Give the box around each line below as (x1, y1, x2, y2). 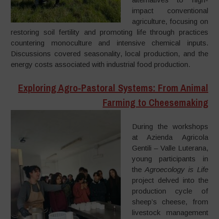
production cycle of (131, 186, 208, 195)
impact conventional (131, 6, 208, 15)
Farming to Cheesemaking (102, 96, 208, 109)
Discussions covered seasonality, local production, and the (11, 49, 208, 58)
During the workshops (131, 122, 208, 131)
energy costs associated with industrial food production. (11, 60, 191, 68)
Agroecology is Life (145, 165, 208, 174)
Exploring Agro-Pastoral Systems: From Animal (18, 81, 208, 94)
